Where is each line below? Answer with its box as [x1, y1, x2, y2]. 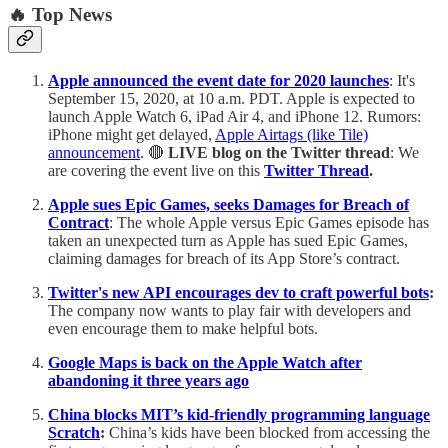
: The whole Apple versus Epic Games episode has [109, 213, 429, 231]
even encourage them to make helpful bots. [48, 319, 318, 337]
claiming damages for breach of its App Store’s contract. [48, 249, 400, 267]
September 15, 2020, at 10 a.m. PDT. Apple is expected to [48, 89, 415, 107]
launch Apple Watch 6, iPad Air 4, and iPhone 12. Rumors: [48, 107, 421, 125]
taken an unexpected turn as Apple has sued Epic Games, [48, 231, 408, 249]
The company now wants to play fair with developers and [48, 301, 411, 319]
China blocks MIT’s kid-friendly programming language [48, 405, 430, 423]
